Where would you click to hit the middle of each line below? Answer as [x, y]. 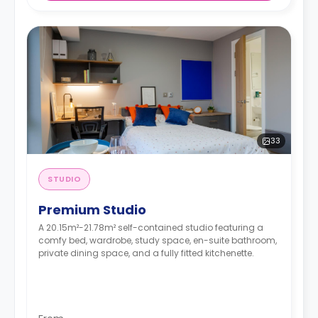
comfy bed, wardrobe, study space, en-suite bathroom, [158, 240]
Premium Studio [92, 210]
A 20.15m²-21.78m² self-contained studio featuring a [151, 227]
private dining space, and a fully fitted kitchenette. [146, 253]
